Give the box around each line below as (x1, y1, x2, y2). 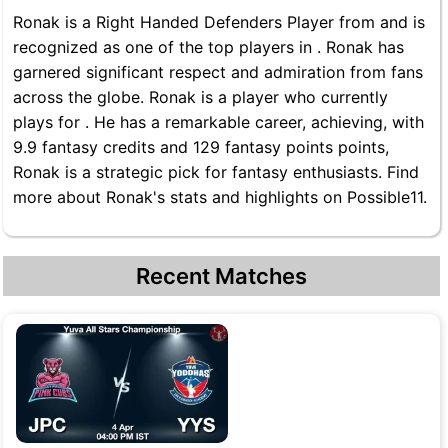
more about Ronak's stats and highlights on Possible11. (13, 187, 427, 207)
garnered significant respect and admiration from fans (13, 62, 423, 82)
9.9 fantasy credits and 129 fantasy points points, (13, 137, 389, 157)
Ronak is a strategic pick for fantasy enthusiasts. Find (13, 162, 419, 182)
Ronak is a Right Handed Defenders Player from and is (13, 12, 425, 32)
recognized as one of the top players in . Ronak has (13, 37, 404, 57)
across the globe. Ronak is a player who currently (13, 87, 388, 107)
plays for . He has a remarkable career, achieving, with (13, 112, 424, 132)
